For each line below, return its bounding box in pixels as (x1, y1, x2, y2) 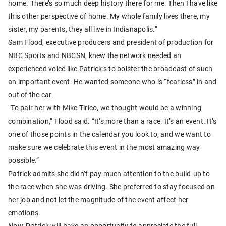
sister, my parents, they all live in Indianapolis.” (8, 24, 157, 34)
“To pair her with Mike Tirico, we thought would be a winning (8, 102, 201, 112)
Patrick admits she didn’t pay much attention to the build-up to (8, 168, 210, 178)
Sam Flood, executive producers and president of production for (8, 37, 214, 47)
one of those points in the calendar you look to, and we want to (8, 129, 211, 139)
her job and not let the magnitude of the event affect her (8, 194, 189, 204)
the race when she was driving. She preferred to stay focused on (8, 181, 215, 191)
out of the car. (8, 89, 53, 99)
